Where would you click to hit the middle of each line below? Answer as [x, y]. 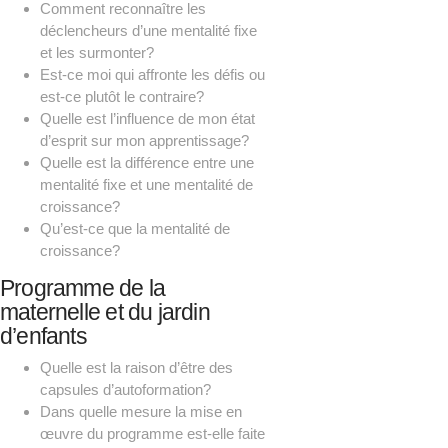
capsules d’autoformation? [125, 389]
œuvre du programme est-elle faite [152, 433]
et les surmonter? [97, 53]
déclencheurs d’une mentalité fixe [148, 31]
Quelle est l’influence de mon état [147, 119]
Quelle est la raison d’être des [136, 367]
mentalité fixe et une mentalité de [146, 185]
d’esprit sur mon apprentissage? [144, 141]
